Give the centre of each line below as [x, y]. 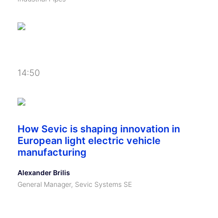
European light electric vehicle [89, 141]
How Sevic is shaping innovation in [99, 129]
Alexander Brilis [44, 173]
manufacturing [52, 152]
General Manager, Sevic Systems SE [75, 184]
